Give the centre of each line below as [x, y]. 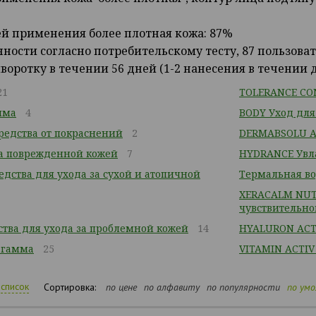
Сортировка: [70, 287]
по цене [121, 287]
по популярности [243, 287]
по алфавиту [172, 287]
